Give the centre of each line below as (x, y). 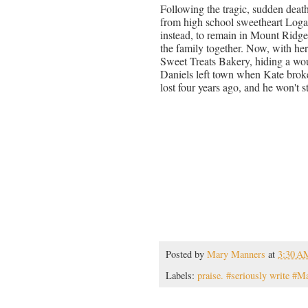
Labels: (181, 275)
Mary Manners (236, 254)
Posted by (186, 254)
